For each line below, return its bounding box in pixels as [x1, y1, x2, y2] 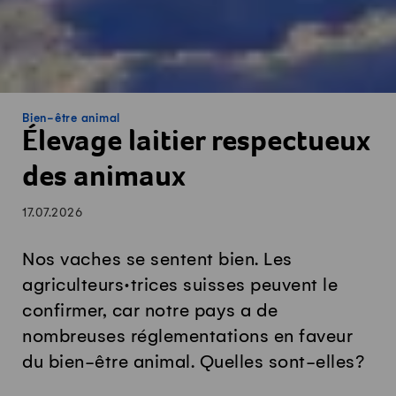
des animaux [22, 164, 186, 195]
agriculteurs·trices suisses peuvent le [22, 276, 338, 296]
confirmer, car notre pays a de [22, 301, 278, 322]
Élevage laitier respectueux [22, 129, 369, 160]
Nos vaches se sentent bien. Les [22, 250, 293, 270]
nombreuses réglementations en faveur [22, 327, 353, 347]
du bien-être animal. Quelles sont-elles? [22, 353, 364, 373]
